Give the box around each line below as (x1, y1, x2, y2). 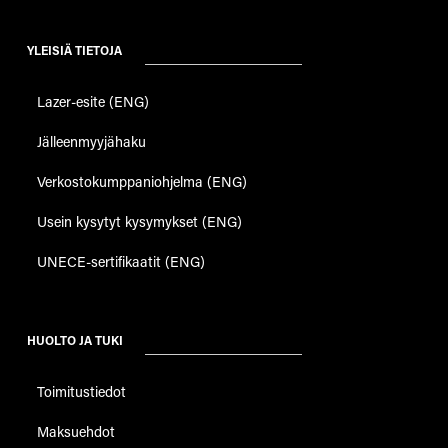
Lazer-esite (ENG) (36, 91, 149, 111)
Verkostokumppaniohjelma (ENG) (36, 171, 247, 191)
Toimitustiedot (36, 381, 126, 401)
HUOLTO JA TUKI (26, 331, 123, 348)
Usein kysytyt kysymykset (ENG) (36, 211, 242, 231)
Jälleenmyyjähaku (36, 131, 146, 151)
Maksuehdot (36, 421, 115, 441)
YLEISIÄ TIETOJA (26, 41, 122, 58)
